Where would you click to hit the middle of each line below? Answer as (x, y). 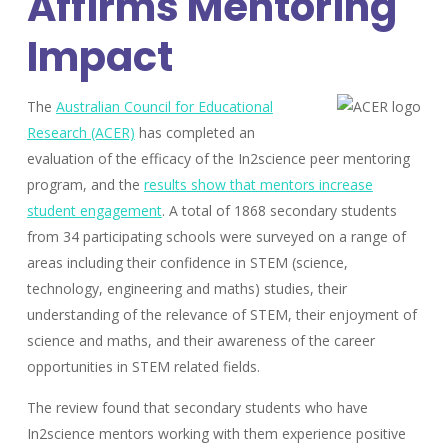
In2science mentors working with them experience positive (216, 433)
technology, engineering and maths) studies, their (186, 288)
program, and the (85, 184)
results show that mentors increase (258, 184)
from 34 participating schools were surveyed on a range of (216, 236)
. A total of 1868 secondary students (279, 210)
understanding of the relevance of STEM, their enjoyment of (221, 314)
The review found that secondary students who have (197, 407)
